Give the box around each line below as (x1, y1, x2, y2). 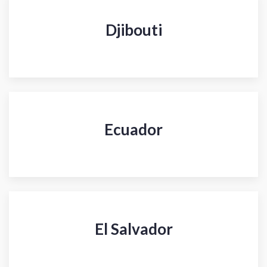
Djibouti (105, 20, 162, 40)
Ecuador (104, 120, 163, 139)
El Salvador (94, 219, 173, 239)
